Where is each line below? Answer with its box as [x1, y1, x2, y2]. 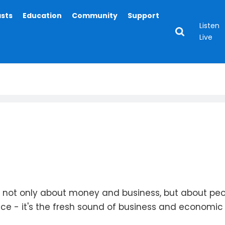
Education [23, 11, 62, 21]
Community [72, 11, 118, 21]
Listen [199, 21, 220, 31]
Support [128, 11, 160, 21]
